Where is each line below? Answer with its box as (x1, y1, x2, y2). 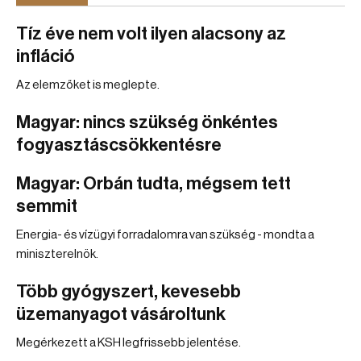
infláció (16, 48, 75, 65)
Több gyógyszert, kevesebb (16, 283, 241, 301)
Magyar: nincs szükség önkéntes (16, 114, 278, 131)
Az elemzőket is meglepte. (16, 79, 160, 91)
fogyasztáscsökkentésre (16, 136, 222, 154)
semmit (16, 197, 77, 215)
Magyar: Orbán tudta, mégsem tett (16, 175, 291, 193)
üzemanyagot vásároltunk (16, 305, 226, 323)
